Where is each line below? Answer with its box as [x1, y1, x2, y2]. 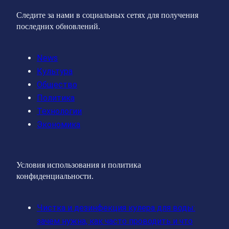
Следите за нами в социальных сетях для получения [16, 10, 198, 20]
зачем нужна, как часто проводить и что [37, 216, 193, 226]
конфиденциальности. [16, 171, 94, 181]
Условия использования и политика [16, 159, 141, 170]
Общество [37, 80, 77, 90]
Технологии [37, 106, 82, 117]
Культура [37, 66, 73, 77]
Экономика [37, 120, 80, 130]
